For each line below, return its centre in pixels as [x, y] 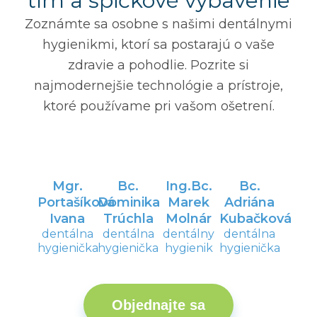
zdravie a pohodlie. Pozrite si [158, 65]
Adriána [250, 203]
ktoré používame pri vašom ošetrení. [158, 106]
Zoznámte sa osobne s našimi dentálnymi [158, 24]
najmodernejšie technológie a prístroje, [158, 86]
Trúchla [128, 219]
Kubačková [255, 219]
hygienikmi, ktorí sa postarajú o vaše [158, 45]
